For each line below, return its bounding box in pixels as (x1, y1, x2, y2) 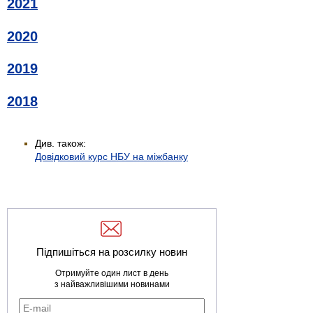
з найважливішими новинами (54, 279, 170, 289)
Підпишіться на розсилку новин (36, 245, 187, 258)
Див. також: (35, 137, 86, 149)
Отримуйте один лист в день (55, 268, 168, 278)
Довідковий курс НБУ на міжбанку (35, 150, 188, 162)
